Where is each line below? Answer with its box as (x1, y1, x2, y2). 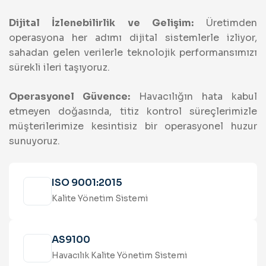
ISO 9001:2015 (52, 176, 122, 189)
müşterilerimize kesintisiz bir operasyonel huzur (9, 120, 257, 133)
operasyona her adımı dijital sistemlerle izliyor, (9, 31, 257, 45)
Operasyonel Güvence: (9, 90, 130, 103)
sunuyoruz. (9, 135, 60, 148)
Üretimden (193, 17, 257, 30)
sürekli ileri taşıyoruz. (9, 61, 110, 74)
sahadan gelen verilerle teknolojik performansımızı (9, 46, 257, 59)
